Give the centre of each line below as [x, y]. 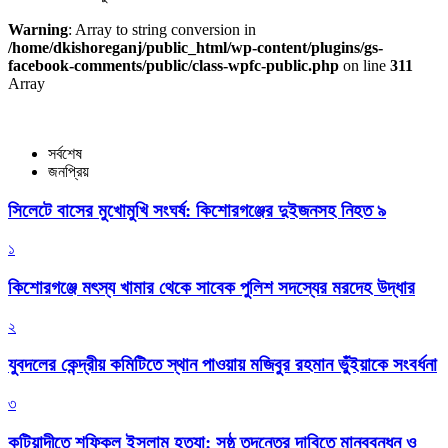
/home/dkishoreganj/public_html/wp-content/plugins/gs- [195, 47]
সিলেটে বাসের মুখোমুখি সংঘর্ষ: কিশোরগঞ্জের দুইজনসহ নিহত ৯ [197, 210]
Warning [38, 29]
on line [364, 65]
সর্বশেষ [65, 153]
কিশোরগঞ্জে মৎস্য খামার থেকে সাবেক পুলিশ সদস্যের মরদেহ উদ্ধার [211, 287]
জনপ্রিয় [68, 171]
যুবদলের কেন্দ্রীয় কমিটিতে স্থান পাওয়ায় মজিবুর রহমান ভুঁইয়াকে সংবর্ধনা [222, 365]
